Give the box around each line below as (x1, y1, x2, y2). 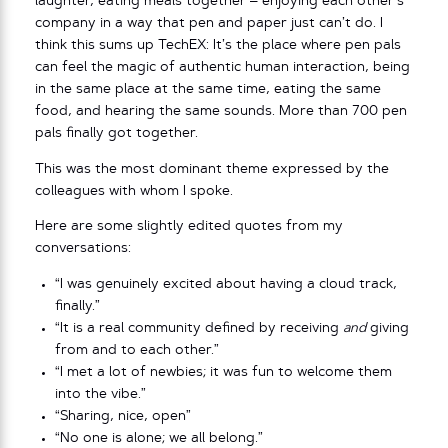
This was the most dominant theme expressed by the (35, 162, 389, 176)
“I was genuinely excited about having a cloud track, (55, 277, 398, 291)
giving (370, 321, 410, 335)
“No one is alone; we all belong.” (55, 431, 264, 445)
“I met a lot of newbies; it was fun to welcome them (55, 365, 393, 379)
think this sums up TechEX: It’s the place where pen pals (35, 39, 401, 53)
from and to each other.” (55, 343, 220, 357)
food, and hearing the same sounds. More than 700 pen (35, 105, 407, 119)
